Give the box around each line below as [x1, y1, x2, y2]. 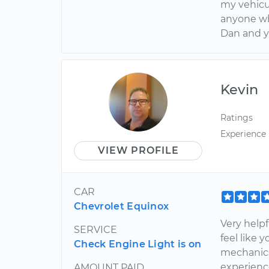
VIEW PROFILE [97, 145, 179, 156]
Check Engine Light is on [74, 238, 202, 250]
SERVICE [74, 224, 117, 235]
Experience [220, 128, 267, 140]
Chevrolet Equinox [74, 201, 169, 212]
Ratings [220, 112, 253, 123]
